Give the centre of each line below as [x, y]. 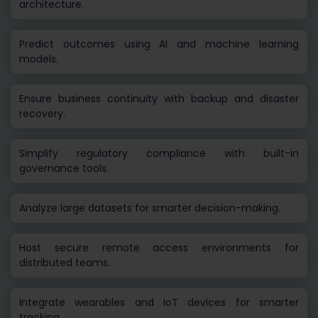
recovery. [42, 114]
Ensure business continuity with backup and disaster [159, 99]
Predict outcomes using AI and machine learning [159, 44]
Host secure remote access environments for [159, 248]
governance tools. [64, 169]
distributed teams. [65, 263]
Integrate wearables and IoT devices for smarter [159, 303]
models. [39, 59]
